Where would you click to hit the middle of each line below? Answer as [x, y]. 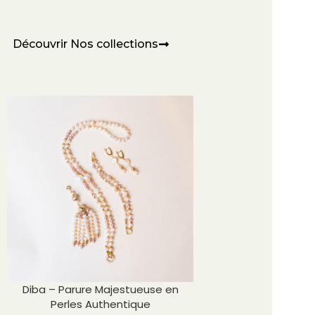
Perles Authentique [100, 304]
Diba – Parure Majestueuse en [100, 289]
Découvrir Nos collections [85, 44]
